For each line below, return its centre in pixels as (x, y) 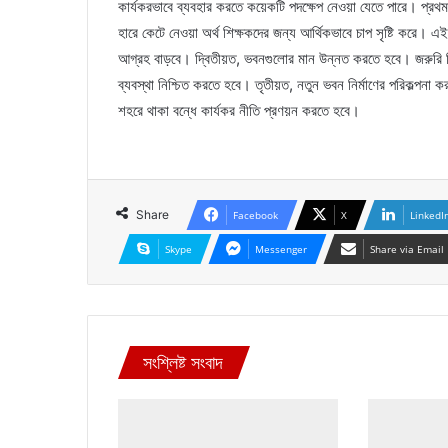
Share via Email (407, 249)
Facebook (255, 215)
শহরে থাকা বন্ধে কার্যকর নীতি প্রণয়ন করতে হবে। (239, 110)
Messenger (281, 249)
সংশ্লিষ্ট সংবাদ (183, 362)
